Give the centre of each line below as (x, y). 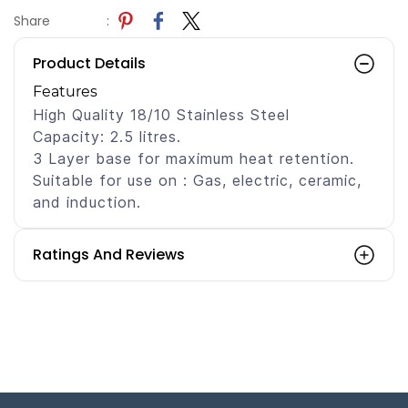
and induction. (87, 202)
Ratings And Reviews (109, 254)
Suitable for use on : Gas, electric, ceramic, (197, 180)
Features (65, 91)
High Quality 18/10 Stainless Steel (161, 114)
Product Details (89, 63)
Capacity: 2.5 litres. (107, 136)
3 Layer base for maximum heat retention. (194, 158)
